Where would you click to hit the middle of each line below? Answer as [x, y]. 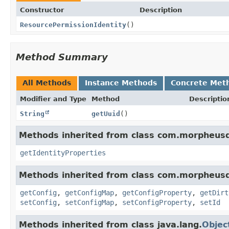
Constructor [42, 10]
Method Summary [62, 57]
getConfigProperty [157, 192]
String [32, 113]
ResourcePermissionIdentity [73, 25]
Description [161, 10]
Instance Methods [121, 83]
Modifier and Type [53, 99]
